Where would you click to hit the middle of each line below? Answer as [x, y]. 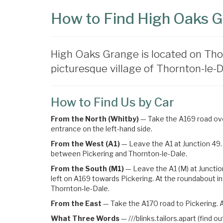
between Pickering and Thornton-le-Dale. [119, 153]
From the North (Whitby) [95, 118]
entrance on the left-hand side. [102, 128]
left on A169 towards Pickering [102, 178]
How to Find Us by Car [112, 102]
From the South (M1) [87, 168]
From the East [76, 203]
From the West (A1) [85, 143]
